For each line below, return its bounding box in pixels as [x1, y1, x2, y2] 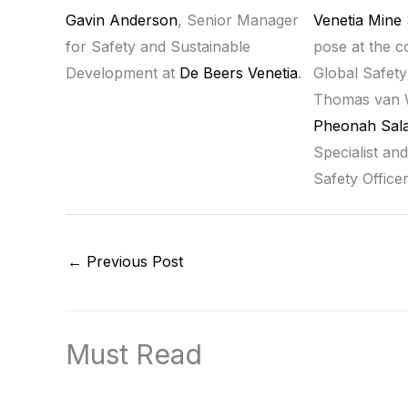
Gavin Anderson [66, 10, 178, 29]
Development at [66, 63, 179, 82]
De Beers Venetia [179, 63, 298, 82]
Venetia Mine [312, 10, 406, 29]
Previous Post [82, 251, 183, 270]
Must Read [66, 338, 202, 372]
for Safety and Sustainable [66, 36, 250, 56]
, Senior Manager [178, 10, 299, 29]
